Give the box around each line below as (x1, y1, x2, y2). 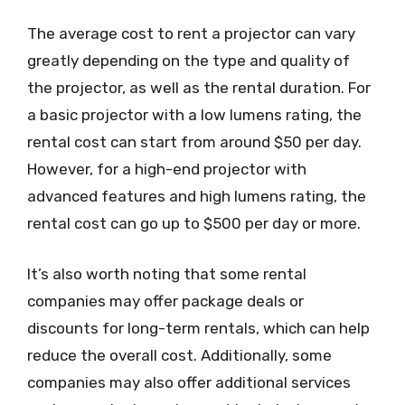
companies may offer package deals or (27, 291, 304, 310)
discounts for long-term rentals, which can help (27, 318, 370, 337)
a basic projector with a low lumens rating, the (27, 106, 362, 124)
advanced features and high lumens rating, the (27, 187, 366, 205)
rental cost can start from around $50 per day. (27, 133, 362, 151)
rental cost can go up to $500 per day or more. (27, 214, 361, 232)
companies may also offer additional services (27, 372, 351, 391)
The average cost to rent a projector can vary (27, 24, 355, 42)
